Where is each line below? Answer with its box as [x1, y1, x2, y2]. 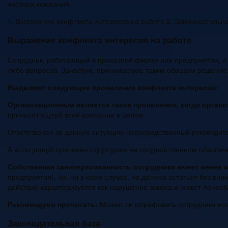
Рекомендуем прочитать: [8, 198, 98, 209]
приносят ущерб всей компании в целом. [8, 109, 146, 120]
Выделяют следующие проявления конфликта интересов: [8, 81, 219, 92]
